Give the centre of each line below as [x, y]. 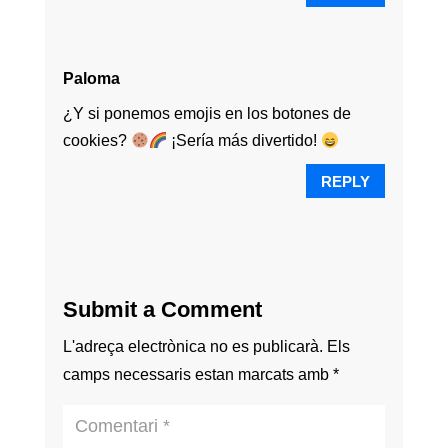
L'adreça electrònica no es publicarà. [192, 347]
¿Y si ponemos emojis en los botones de [206, 114]
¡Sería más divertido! [244, 141]
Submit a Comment [162, 310]
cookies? [96, 141]
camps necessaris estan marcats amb [197, 375]
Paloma [91, 79]
